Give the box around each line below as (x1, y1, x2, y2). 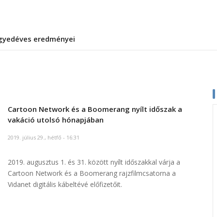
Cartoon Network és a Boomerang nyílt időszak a (7, 104, 182, 114)
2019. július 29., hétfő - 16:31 (7, 133, 79, 141)
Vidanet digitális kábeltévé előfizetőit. (7, 179, 122, 189)
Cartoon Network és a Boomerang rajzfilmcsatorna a (7, 168, 176, 178)
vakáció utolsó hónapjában (7, 115, 104, 125)
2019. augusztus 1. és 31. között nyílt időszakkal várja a (7, 157, 180, 167)
